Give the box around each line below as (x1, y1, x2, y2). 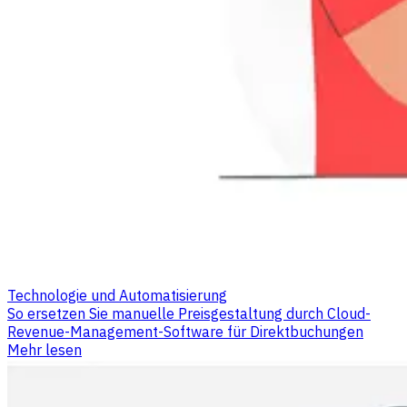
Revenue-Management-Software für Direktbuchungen (7, 322, 363, 341)
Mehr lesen (7, 340, 82, 359)
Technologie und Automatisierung (7, 285, 227, 304)
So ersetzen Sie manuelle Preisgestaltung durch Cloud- (7, 303, 371, 323)
